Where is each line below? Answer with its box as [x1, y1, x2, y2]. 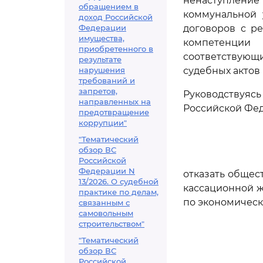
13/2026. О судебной [79, 177, 159, 186]
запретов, [79, 86, 117, 96]
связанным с [79, 198, 130, 207]
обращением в [79, 2, 139, 11]
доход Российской [79, 12, 153, 22]
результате [79, 55, 122, 64]
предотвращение [79, 107, 149, 117]
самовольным [79, 208, 133, 218]
